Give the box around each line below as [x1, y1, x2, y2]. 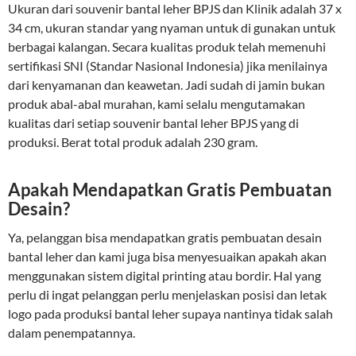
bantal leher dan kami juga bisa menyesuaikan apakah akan [8, 248, 327, 264]
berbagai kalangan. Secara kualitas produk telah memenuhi [8, 38, 326, 54]
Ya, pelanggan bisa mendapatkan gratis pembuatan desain [8, 229, 322, 245]
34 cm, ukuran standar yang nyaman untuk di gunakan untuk [8, 19, 335, 35]
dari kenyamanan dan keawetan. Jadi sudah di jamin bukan [8, 76, 325, 92]
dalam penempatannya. [8, 324, 135, 340]
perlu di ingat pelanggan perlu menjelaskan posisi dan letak [8, 286, 327, 302]
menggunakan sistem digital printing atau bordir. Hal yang [8, 267, 321, 283]
